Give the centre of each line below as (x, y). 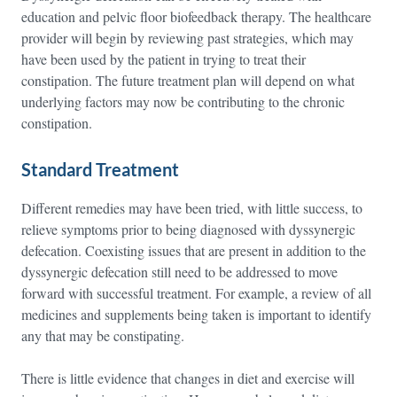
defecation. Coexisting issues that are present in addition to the (194, 250)
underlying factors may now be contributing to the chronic (183, 101)
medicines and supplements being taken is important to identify (196, 314)
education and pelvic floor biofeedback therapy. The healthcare (196, 16)
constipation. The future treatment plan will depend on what (188, 80)
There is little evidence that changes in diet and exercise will (188, 378)
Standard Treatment (100, 169)
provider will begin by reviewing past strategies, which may (187, 38)
